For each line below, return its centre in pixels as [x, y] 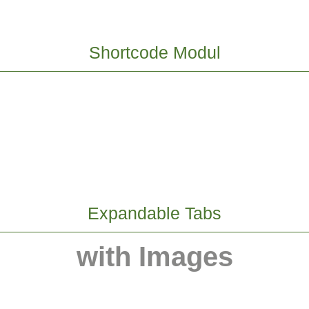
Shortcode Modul [154, 52]
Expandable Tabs [154, 213]
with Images [154, 257]
